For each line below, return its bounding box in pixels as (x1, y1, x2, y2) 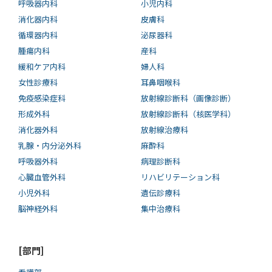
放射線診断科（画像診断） (140, 92, 236, 104)
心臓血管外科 (18, 171, 66, 183)
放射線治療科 (140, 124, 188, 136)
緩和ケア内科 (18, 61, 66, 73)
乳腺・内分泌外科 (18, 140, 81, 152)
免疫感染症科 (18, 92, 66, 104)
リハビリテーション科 (140, 171, 220, 183)
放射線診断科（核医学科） (140, 108, 236, 120)
